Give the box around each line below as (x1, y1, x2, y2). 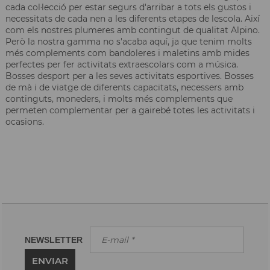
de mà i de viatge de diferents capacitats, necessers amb (5, 81, 243, 93)
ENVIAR (32, 254, 68, 266)
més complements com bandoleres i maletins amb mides (5, 47, 250, 58)
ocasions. (5, 116, 44, 127)
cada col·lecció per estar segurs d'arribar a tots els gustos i (5, 1, 251, 13)
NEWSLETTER (25, 234, 90, 245)
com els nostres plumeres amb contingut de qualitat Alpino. (5, 24, 260, 36)
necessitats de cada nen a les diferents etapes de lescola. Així (5, 13, 260, 24)
